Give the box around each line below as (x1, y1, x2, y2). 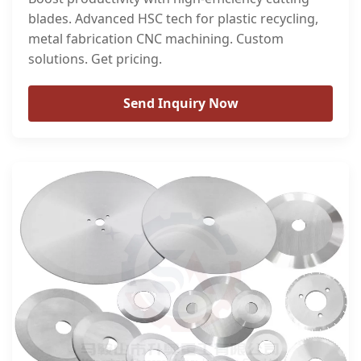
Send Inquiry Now (122, 93, 239, 112)
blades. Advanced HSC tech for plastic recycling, (28, 9, 318, 27)
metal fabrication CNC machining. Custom (28, 29, 284, 48)
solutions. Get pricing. (28, 49, 162, 68)
